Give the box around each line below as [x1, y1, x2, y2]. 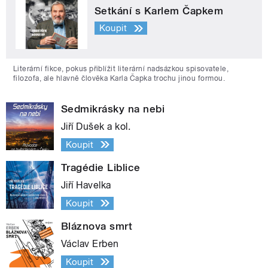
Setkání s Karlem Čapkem [95, 4, 224, 17]
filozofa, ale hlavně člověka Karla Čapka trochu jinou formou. [13, 74, 226, 83]
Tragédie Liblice [61, 161, 141, 173]
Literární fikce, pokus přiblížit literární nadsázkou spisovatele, [13, 64, 229, 73]
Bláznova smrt [61, 220, 133, 232]
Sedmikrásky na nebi [61, 102, 165, 115]
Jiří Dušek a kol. [61, 120, 131, 132]
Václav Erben [61, 237, 119, 249]
